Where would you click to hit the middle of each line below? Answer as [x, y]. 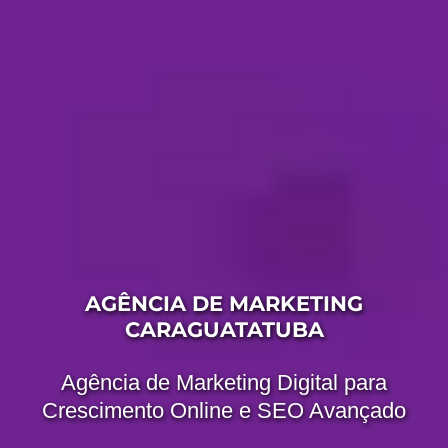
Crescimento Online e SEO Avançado [224, 411]
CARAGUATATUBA [224, 330]
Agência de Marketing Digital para [224, 383]
